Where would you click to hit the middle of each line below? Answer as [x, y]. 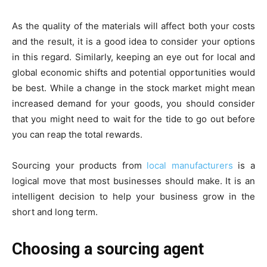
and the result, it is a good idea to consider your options [133, 42]
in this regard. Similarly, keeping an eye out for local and [133, 57]
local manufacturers [190, 166]
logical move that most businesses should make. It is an [133, 181]
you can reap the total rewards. [77, 135]
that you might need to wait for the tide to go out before [133, 119]
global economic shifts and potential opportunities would [133, 73]
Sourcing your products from [80, 166]
